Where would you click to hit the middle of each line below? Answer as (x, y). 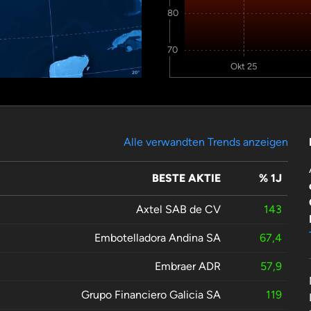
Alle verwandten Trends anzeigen (205, 142)
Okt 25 (244, 66)
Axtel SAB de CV (178, 210)
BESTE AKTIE (186, 178)
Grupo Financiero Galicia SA (151, 295)
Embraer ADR (188, 267)
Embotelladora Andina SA (158, 238)
